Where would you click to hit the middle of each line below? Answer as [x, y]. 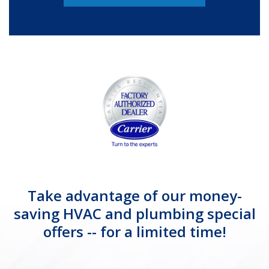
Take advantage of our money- [134, 195]
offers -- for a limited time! [134, 231]
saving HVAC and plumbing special [134, 213]
